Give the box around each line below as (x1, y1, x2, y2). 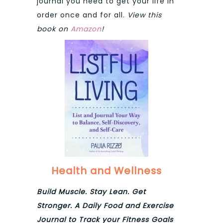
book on (37, 24, 71, 34)
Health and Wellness (51, 163, 162, 178)
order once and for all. (37, 10, 127, 20)
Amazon (71, 24, 102, 34)
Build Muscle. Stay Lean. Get (37, 187, 146, 197)
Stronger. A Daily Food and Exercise (37, 201, 174, 211)
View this (127, 10, 162, 20)
